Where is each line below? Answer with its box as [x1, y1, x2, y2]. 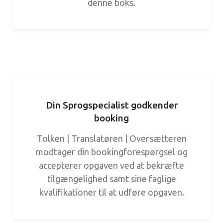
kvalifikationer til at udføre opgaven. [39, 187, 184, 197]
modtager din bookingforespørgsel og [35, 147, 188, 157]
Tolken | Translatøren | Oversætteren [36, 133, 187, 143]
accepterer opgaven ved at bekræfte [39, 160, 184, 170]
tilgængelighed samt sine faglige [47, 174, 176, 184]
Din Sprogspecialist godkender [45, 100, 178, 111]
